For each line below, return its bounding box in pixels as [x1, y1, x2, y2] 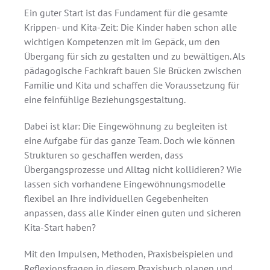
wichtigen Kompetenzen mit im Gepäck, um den [24, 36, 220, 48]
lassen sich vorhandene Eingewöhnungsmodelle [24, 178, 225, 190]
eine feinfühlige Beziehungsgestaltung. [24, 93, 186, 105]
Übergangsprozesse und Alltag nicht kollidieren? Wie [24, 163, 242, 175]
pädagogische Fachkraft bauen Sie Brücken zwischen [24, 64, 242, 77]
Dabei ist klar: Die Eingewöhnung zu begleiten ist [24, 120, 227, 132]
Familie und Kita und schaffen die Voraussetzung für [24, 79, 239, 91]
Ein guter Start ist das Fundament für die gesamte [24, 7, 228, 19]
